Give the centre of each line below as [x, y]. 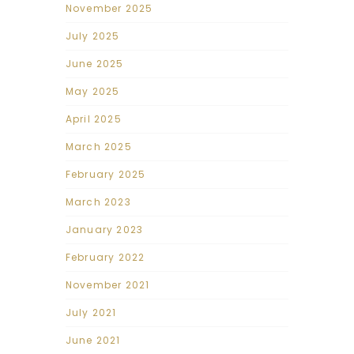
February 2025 [105, 174]
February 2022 [105, 257]
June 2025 [94, 63]
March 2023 [98, 201]
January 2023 [104, 229]
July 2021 [91, 312]
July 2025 [92, 36]
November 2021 [107, 284]
